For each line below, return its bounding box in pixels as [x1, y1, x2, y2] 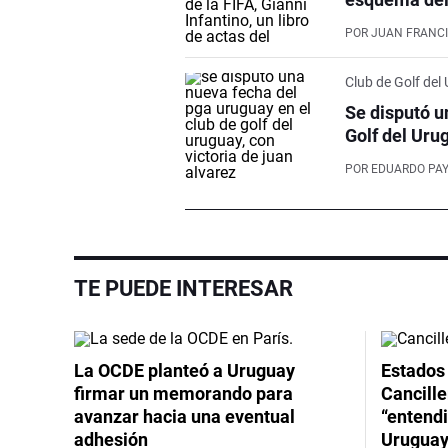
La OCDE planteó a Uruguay [74, 359, 295, 381]
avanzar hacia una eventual [74, 405, 295, 427]
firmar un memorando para [74, 382, 293, 404]
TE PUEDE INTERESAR [74, 275, 293, 301]
